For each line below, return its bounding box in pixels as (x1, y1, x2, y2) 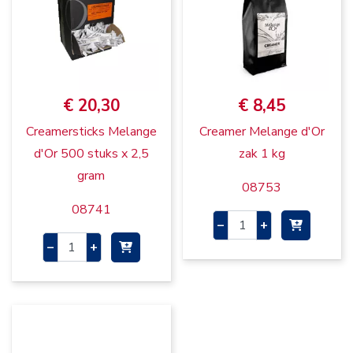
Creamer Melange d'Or (199, 122, 325, 140)
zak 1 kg (238, 144, 285, 162)
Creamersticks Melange (25, 122, 157, 140)
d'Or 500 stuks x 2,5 (33, 144, 149, 162)
